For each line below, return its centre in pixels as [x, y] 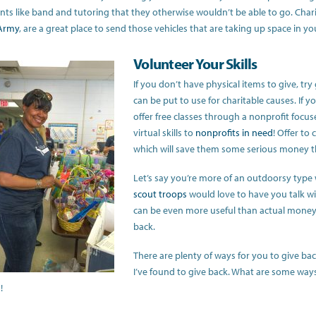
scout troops [160, 194]
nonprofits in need [235, 132]
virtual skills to [165, 132]
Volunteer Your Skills [195, 64]
